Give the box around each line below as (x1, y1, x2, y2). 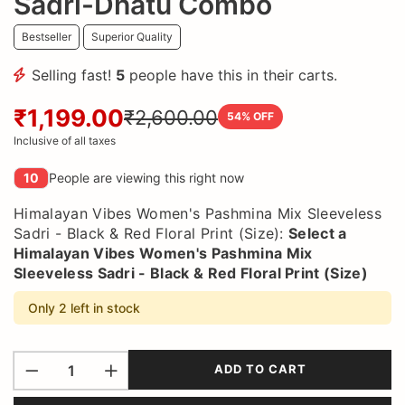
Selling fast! (32, 65, 116, 84)
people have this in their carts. (125, 65, 337, 84)
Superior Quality (91, 29, 173, 43)
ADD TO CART (213, 362, 306, 377)
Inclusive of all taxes (14, 133, 116, 147)
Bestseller (22, 29, 71, 43)
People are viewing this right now (49, 170, 244, 186)
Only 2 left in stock (28, 299, 140, 316)
